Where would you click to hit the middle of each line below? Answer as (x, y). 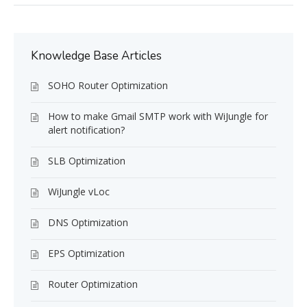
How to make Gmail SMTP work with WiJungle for (158, 116)
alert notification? (86, 130)
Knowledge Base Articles (96, 56)
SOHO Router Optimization (108, 85)
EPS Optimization (86, 253)
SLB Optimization (87, 161)
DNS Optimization (88, 222)
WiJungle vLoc (79, 192)
